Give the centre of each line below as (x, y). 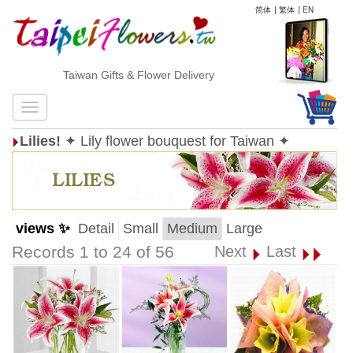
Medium (192, 229)
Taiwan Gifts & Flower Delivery (122, 75)
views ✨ (43, 229)
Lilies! (40, 141)
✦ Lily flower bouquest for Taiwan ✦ (177, 141)
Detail (96, 229)
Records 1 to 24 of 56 (93, 252)
